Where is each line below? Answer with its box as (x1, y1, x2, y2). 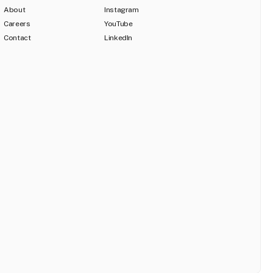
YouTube (104, 19, 133, 28)
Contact (4, 34, 31, 42)
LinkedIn (104, 34, 133, 42)
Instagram (104, 5, 139, 14)
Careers (4, 19, 30, 28)
